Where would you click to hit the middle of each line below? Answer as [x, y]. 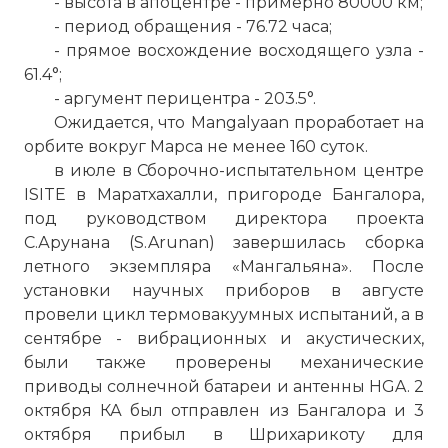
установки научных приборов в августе [224, 290]
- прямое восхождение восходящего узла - [239, 50]
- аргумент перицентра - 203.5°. [185, 98]
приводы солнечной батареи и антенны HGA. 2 [224, 386]
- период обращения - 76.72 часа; [193, 26]
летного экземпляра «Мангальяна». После [224, 266]
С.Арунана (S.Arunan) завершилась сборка [224, 242]
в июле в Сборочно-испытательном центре [239, 170]
